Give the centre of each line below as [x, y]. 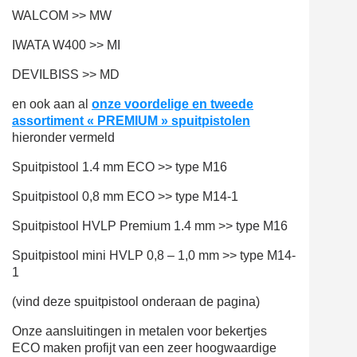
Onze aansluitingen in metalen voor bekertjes [139, 331]
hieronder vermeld [63, 138]
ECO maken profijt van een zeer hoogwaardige [144, 348]
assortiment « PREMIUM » [90, 121]
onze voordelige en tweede [173, 104]
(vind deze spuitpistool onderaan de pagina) [136, 302]
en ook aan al [52, 104]
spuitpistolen [209, 121]
